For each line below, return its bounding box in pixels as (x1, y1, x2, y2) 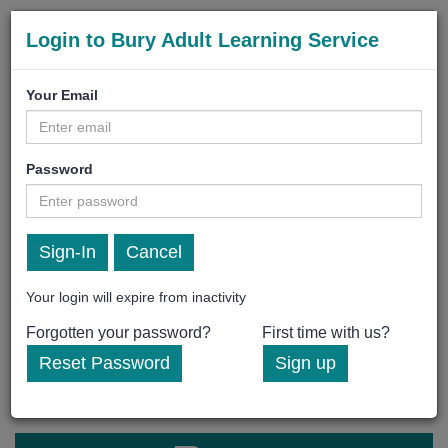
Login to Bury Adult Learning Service (26, 29, 379, 51)
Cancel (126, 242, 182, 262)
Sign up (275, 353, 336, 373)
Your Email (26, 87, 98, 103)
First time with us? (262, 324, 390, 341)
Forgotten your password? (26, 324, 211, 341)
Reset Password (39, 353, 170, 373)
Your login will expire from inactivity (26, 289, 246, 305)
